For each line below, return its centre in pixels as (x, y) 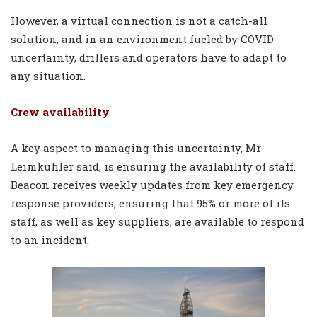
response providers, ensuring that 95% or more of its (150, 203)
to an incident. (50, 240)
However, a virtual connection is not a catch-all (139, 21)
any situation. (48, 76)
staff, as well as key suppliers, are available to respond (157, 222)
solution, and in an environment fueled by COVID (142, 39)
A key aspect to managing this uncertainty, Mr (136, 148)
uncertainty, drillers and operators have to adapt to (149, 58)
